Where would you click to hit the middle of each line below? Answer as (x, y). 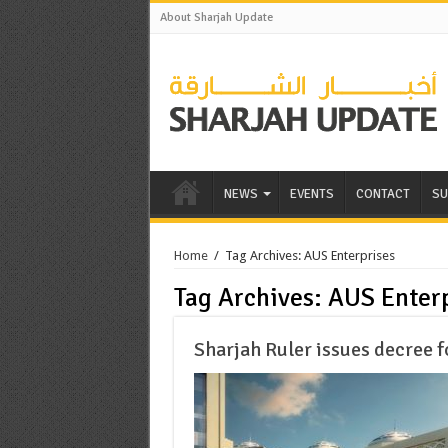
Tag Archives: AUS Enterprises (309, 255)
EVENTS (311, 193)
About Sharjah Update (216, 17)
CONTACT (382, 193)
